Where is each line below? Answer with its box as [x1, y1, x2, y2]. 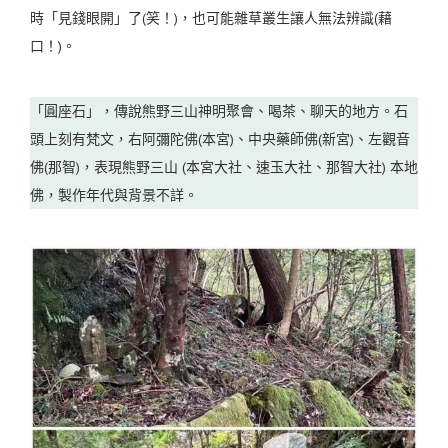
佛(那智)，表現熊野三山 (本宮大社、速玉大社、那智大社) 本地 [30, 158, 418, 177]
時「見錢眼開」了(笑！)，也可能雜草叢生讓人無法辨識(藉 [30, 9, 392, 28]
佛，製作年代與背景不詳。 [30, 186, 198, 205]
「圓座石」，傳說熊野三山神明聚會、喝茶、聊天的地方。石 [30, 102, 408, 121]
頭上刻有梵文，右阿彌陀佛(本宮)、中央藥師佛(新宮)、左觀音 [30, 130, 410, 149]
